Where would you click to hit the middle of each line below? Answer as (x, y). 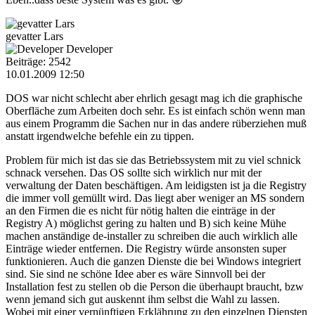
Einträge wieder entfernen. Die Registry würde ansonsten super (146, 248)
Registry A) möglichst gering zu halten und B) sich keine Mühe (146, 223)
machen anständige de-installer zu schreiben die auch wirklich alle (152, 236)
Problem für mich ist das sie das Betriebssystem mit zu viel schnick (153, 160)
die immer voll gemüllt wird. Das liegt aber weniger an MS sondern (155, 198)
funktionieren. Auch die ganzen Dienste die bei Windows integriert (153, 261)
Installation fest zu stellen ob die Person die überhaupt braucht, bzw (155, 286)
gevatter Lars (34, 36)
